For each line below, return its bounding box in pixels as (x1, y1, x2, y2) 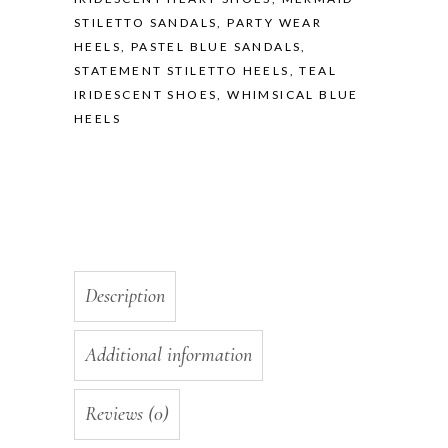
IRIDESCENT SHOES (74, 87, 218, 102)
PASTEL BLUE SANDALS (130, 39, 302, 54)
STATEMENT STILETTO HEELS (74, 63, 290, 78)
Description (85, 284, 165, 308)
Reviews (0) (85, 402, 169, 426)
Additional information (85, 343, 252, 367)
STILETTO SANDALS (74, 15, 218, 30)
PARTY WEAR (227, 15, 323, 30)
